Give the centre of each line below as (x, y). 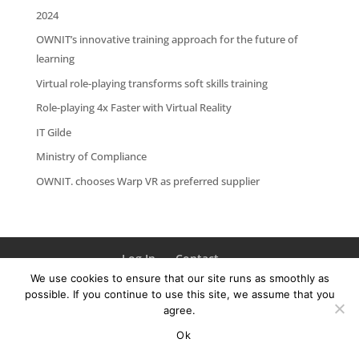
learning (55, 58)
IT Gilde (53, 132)
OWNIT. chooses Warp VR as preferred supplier (147, 181)
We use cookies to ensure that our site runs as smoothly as (179, 278)
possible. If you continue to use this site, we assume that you (179, 294)
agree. (179, 310)
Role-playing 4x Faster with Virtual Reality (133, 107)
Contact (198, 258)
